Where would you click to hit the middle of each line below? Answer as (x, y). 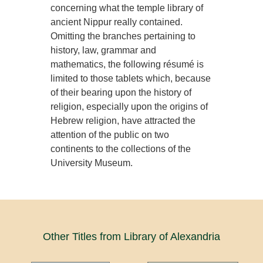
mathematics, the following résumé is (127, 64)
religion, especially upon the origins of (129, 106)
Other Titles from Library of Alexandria (131, 236)
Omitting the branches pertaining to (123, 36)
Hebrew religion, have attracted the (123, 120)
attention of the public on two (110, 134)
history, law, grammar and (104, 50)
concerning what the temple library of (127, 8)
